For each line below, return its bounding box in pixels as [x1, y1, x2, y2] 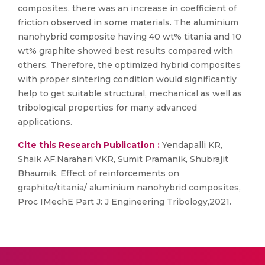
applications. [18, 117, 72, 127]
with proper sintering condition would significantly [18, 74, 237, 85]
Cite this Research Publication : [18, 140, 160, 150]
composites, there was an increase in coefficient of [18, 3, 237, 14]
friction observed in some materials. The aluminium [18, 17, 238, 28]
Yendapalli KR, [160, 140, 222, 150]
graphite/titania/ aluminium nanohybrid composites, [18, 182, 241, 193]
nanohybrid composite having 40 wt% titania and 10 [18, 31, 241, 42]
